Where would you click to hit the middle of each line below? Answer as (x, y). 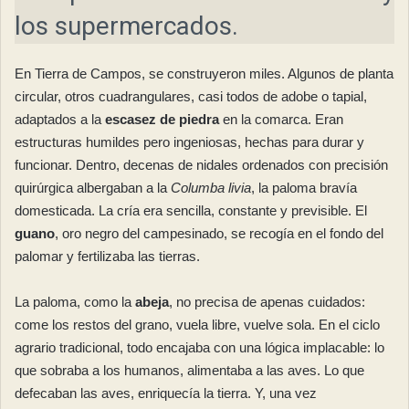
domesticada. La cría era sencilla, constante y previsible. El (191, 211)
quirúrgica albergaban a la (93, 188)
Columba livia (211, 188)
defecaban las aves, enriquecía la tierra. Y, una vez (166, 393)
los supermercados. (126, 26)
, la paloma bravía (304, 188)
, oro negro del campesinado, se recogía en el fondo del (219, 234)
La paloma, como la (75, 302)
